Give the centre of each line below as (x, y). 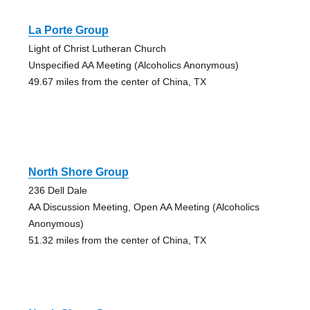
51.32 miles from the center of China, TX (117, 240)
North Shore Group (78, 172)
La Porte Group (68, 30)
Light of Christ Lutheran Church (97, 48)
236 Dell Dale (57, 190)
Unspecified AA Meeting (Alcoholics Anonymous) (133, 65)
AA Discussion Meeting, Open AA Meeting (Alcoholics (144, 207)
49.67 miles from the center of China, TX (117, 81)
